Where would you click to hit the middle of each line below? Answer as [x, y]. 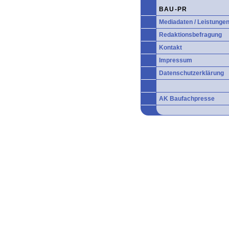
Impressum [176, 60]
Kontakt [170, 48]
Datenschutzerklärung [191, 73]
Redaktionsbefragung [190, 35]
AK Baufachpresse [187, 99]
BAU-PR [173, 9]
